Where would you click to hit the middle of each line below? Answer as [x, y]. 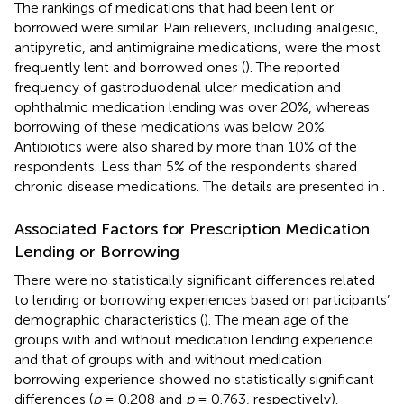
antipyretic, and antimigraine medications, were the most [197, 47]
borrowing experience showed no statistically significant [194, 379]
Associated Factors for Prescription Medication [192, 229]
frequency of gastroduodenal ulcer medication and [178, 87]
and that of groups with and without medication [168, 359]
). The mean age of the [276, 319]
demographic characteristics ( [109, 319]
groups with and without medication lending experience [194, 339]
